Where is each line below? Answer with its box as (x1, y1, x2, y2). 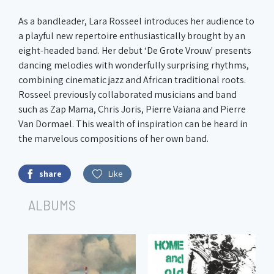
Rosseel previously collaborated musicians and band (18, 88, 237, 101)
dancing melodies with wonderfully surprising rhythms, (18, 59, 249, 72)
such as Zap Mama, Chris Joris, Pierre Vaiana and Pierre (18, 103, 246, 116)
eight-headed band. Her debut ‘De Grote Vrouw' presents (18, 44, 251, 57)
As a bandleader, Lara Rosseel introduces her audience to (18, 15, 254, 28)
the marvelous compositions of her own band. (18, 132, 209, 145)
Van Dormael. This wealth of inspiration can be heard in (18, 117, 248, 130)
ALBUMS (28, 196, 76, 213)
